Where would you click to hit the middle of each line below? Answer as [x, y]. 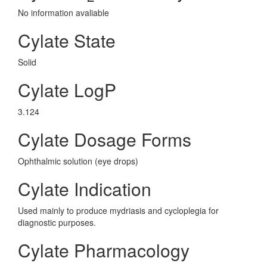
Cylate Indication [85, 189]
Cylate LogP [67, 90]
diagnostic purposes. [57, 222]
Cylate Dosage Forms [105, 139]
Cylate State [67, 40]
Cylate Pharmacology [104, 250]
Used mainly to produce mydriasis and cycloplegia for [118, 210]
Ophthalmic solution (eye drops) [78, 161]
